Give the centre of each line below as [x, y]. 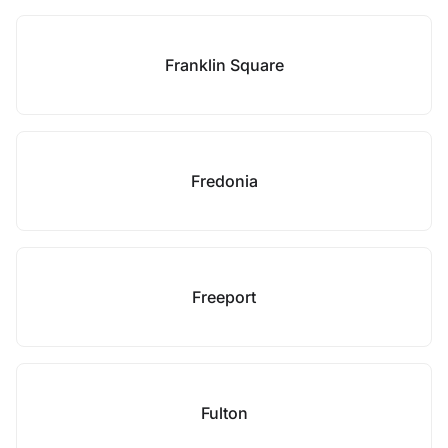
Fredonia [224, 181]
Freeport [224, 297]
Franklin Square [224, 65]
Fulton [224, 413]
